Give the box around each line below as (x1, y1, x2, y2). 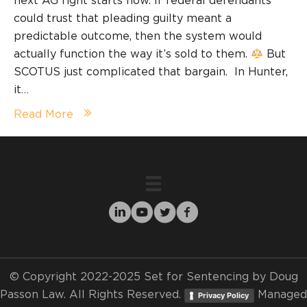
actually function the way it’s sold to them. (14, 47, 251, 60)
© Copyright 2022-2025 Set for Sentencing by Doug (9, 270, 298, 283)
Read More (14, 108, 73, 121)
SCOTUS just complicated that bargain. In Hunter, (14, 65, 288, 78)
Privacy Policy (198, 290, 249, 300)
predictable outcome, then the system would (14, 29, 262, 42)
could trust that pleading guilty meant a (14, 12, 232, 25)
